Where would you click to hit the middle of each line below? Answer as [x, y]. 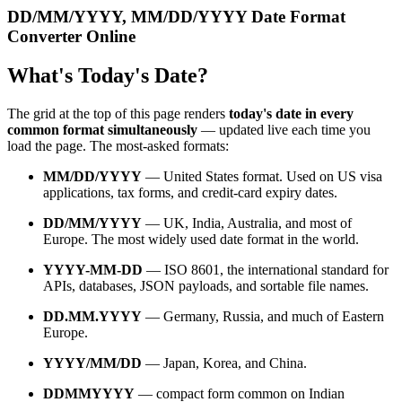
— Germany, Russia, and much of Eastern [263, 317]
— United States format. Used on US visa [262, 177]
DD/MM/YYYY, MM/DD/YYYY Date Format [176, 16]
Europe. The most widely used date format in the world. [201, 240]
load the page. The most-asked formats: [118, 146]
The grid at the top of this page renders [118, 114]
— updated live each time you [284, 130]
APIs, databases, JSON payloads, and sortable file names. [206, 286]
